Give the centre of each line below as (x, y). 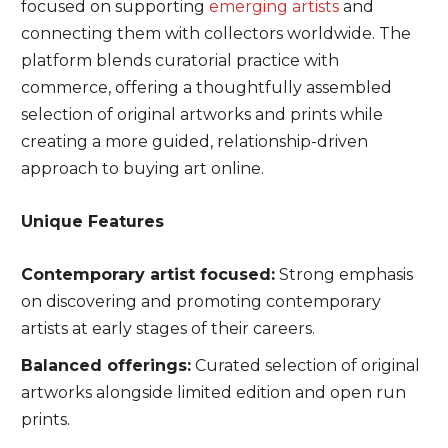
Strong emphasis (343, 274)
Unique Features (92, 221)
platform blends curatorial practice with (179, 60)
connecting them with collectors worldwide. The (215, 33)
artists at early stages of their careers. (167, 328)
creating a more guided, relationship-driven (194, 141)
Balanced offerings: (105, 365)
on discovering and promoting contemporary (200, 301)
